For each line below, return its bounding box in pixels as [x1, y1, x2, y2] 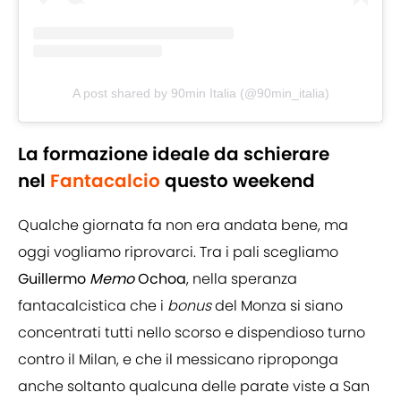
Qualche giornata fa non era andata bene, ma [18, 215, 348, 236]
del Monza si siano [211, 295, 343, 317]
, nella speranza [186, 269, 297, 290]
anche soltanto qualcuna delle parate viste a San [18, 376, 370, 397]
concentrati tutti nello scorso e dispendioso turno [18, 322, 365, 344]
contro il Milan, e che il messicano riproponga [18, 349, 338, 371]
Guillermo [18, 269, 90, 290]
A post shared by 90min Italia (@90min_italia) [72, 86, 329, 101]
